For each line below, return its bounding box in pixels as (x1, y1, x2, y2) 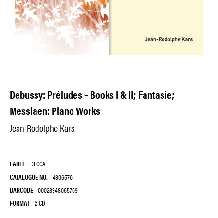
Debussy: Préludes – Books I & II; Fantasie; (10, 87, 175, 102)
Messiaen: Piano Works (10, 103, 100, 118)
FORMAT (10, 198, 30, 208)
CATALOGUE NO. (10, 172, 48, 182)
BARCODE (10, 185, 33, 195)
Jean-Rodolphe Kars (10, 121, 74, 135)
